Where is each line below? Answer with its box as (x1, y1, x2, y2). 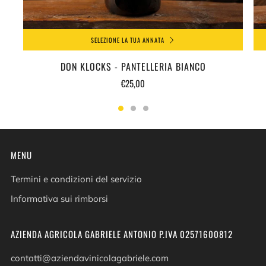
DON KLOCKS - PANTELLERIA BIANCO (60, 59, 206, 74)
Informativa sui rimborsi (11, 192, 108, 204)
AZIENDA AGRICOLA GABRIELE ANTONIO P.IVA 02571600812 (11, 227, 233, 240)
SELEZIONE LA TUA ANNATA (90, 34, 164, 45)
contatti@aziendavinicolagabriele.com (11, 252, 169, 264)
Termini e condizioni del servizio (11, 173, 142, 185)
